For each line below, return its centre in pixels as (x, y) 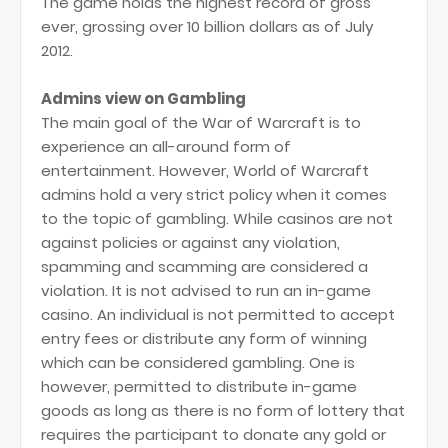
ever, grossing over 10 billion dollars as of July (207, 26)
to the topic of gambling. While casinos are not (217, 218)
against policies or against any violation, (190, 242)
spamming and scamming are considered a (204, 266)
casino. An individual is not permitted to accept (218, 314)
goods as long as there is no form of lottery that (223, 410)
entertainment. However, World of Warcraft (205, 170)
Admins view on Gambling (143, 98)
